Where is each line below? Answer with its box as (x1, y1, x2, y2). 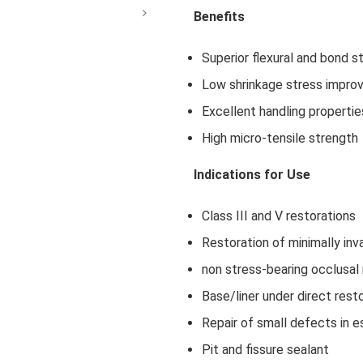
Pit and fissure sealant (202, 341, 329, 357)
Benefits (194, 8, 245, 24)
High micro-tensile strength (202, 130, 358, 146)
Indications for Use (194, 166, 310, 182)
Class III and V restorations (202, 207, 356, 224)
